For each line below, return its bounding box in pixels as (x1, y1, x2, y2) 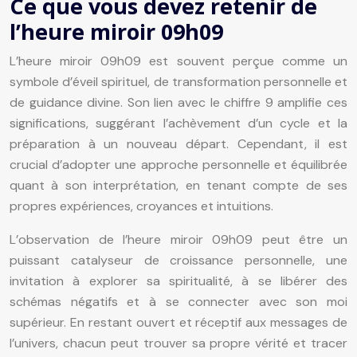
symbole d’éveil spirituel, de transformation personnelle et (10, 73, 347, 90)
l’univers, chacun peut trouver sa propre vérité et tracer (10, 334, 347, 351)
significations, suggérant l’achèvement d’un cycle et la (10, 114, 347, 131)
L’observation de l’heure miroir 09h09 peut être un (10, 230, 347, 248)
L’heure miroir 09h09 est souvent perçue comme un (10, 52, 347, 69)
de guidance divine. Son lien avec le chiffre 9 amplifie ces (10, 93, 347, 111)
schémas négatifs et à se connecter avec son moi (10, 292, 347, 310)
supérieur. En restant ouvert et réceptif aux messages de (10, 313, 347, 331)
